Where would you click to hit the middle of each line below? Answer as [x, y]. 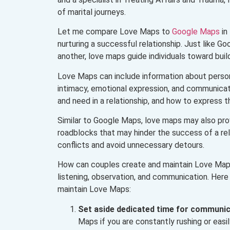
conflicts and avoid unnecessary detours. [131, 145]
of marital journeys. [92, 12]
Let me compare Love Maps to [115, 32]
